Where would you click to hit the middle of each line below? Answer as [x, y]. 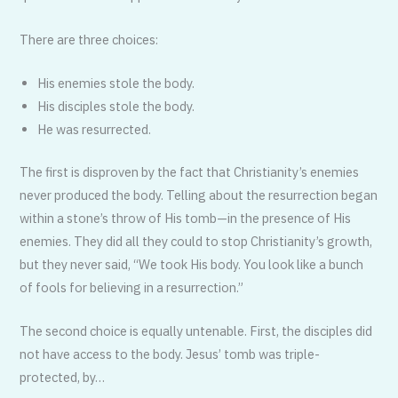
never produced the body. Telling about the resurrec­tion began [199, 195]
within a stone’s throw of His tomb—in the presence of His [186, 218]
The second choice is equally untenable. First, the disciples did [196, 331]
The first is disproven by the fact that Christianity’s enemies [190, 171]
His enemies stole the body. [116, 84]
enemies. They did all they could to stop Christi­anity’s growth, [196, 241]
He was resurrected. [95, 130]
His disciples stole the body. [116, 107]
